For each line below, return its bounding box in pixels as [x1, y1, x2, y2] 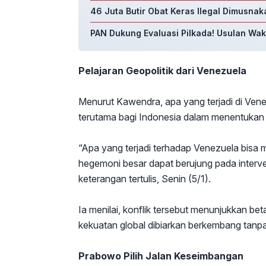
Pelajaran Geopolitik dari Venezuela [78, 65, 246, 77]
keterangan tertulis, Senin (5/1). [78, 173, 211, 185]
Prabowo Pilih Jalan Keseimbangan [78, 250, 243, 262]
